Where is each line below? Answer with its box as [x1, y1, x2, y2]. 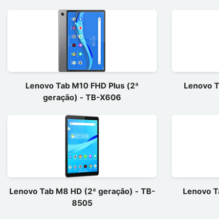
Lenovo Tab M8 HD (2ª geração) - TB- [9, 186, 155, 196]
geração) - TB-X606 [43, 92, 121, 102]
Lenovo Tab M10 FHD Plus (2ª [25, 81, 139, 90]
